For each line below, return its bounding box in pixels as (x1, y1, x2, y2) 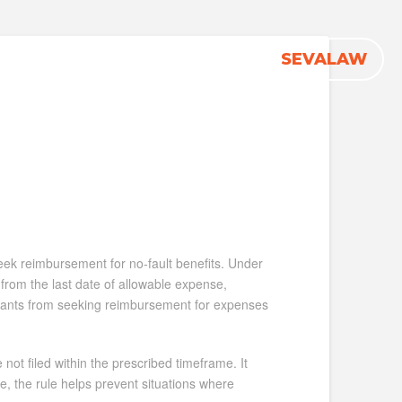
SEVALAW (281, 49, 368, 70)
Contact (107, 52, 155, 66)
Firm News (31, 52, 93, 66)
